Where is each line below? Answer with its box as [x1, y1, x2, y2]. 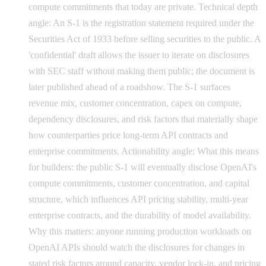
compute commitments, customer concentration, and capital [28, 178, 249, 188]
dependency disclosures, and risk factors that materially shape [28, 113, 258, 124]
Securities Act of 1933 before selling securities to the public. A [28, 33, 261, 44]
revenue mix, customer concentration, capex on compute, [28, 97, 242, 108]
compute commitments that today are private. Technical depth [28, 1, 258, 12]
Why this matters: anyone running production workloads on [28, 226, 251, 236]
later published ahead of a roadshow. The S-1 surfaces [28, 81, 230, 92]
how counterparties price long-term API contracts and [28, 129, 228, 140]
